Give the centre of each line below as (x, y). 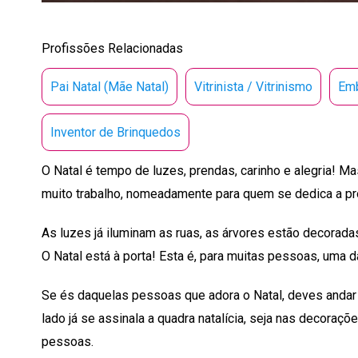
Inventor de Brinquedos (115, 132)
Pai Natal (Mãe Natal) (109, 86)
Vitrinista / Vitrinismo (253, 86)
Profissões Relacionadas (112, 48)
